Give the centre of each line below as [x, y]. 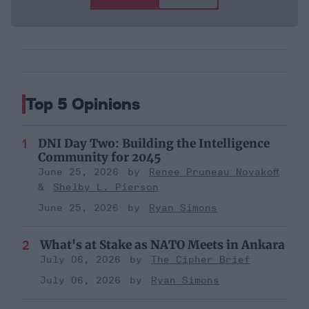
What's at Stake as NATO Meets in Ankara [162, 245]
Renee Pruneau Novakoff [214, 172]
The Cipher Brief [201, 260]
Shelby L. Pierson [106, 188]
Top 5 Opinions [83, 104]
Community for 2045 [100, 158]
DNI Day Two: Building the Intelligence [154, 144]
